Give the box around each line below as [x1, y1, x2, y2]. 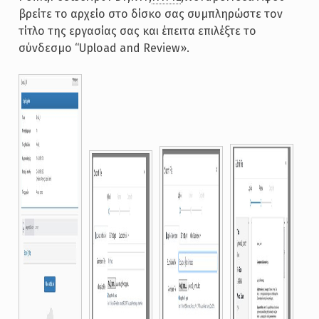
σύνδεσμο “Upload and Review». [18, 41, 189, 56]
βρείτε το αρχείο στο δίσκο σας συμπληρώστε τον [18, 7, 283, 21]
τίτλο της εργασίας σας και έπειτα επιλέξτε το [18, 24, 256, 38]
